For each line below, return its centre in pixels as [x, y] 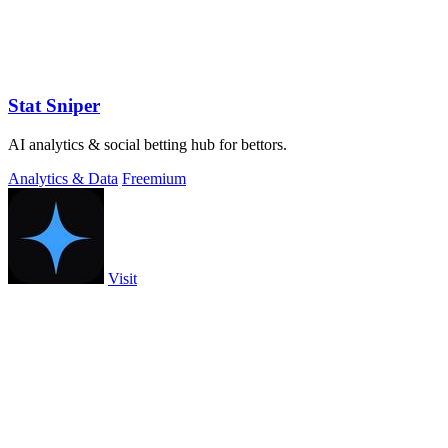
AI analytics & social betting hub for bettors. [147, 144]
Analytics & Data [63, 178]
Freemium [154, 178]
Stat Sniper [54, 105]
